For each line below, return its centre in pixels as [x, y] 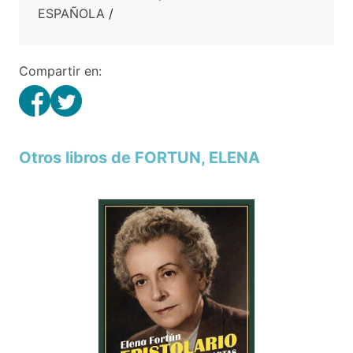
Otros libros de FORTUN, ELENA [139, 158]
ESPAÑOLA [71, 13]
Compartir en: [60, 71]
